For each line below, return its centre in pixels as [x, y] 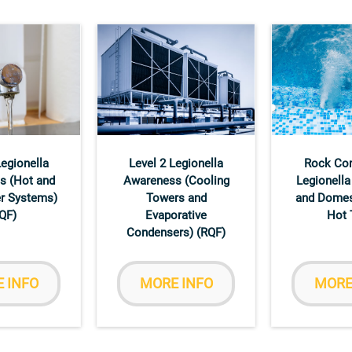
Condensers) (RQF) [176, 232]
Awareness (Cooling [176, 180]
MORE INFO [176, 283]
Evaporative [176, 215]
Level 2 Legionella [176, 163]
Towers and [176, 198]
